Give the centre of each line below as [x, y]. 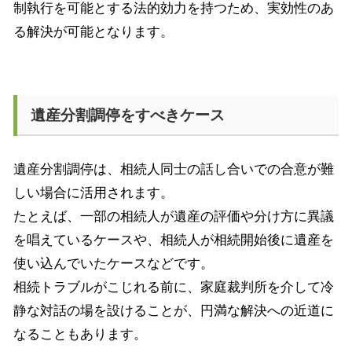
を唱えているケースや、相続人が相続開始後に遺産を [174, 240]
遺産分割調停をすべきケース [128, 115]
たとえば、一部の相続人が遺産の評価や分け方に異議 [174, 217]
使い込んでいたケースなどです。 [114, 264]
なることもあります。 [80, 335]
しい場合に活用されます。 [93, 193]
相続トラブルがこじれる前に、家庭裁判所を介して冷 [174, 288]
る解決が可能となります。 [93, 31]
